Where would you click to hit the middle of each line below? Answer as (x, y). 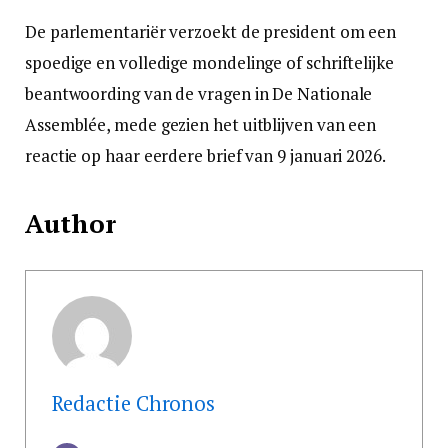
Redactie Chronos (133, 404)
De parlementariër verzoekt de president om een (211, 31)
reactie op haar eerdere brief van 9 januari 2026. (205, 155)
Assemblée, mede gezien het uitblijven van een (201, 124)
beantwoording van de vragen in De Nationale (199, 93)
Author (70, 224)
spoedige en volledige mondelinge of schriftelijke (209, 62)
